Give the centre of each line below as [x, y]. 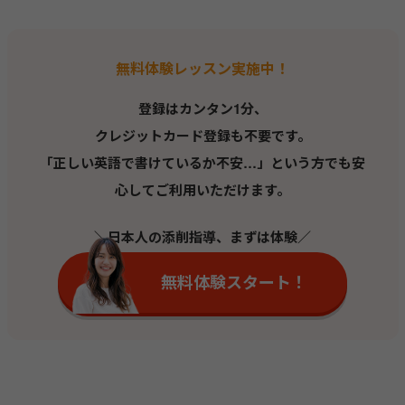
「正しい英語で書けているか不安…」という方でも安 [202, 162]
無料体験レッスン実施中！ [202, 68]
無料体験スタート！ [234, 283]
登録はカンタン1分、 [202, 108]
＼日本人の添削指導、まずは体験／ [202, 236]
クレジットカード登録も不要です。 [202, 135]
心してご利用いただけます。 [202, 189]
